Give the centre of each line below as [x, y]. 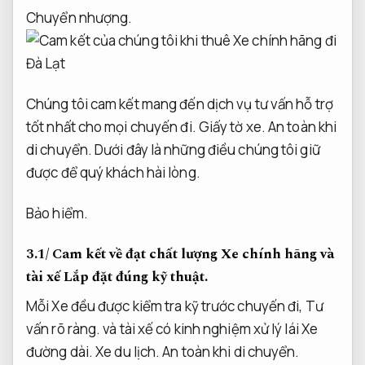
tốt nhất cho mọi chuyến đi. [112, 126]
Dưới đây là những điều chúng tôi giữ [206, 149]
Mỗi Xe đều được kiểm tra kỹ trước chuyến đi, [166, 306]
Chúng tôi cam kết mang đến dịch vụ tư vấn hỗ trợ [180, 103]
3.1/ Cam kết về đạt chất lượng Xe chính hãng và [180, 254]
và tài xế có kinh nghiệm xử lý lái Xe [209, 329]
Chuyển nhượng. [79, 17]
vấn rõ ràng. [64, 329]
